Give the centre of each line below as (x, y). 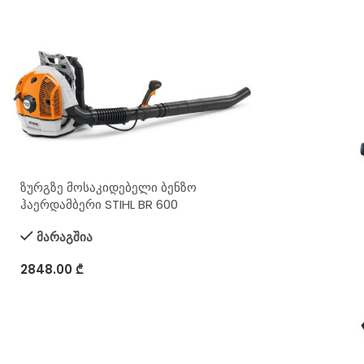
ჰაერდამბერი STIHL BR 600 (99, 204)
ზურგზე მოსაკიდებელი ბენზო (108, 187)
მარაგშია (64, 236)
